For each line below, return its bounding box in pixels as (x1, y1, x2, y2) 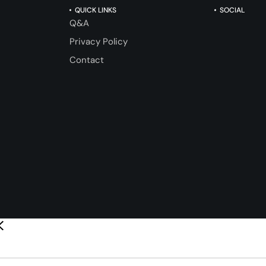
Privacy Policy (69, 35, 128, 47)
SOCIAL (219, 5, 245, 15)
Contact (69, 53, 104, 66)
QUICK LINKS (75, 5, 117, 15)
